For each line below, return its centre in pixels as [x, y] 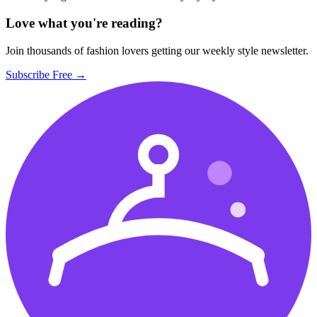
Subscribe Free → [46, 74]
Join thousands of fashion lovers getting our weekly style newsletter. [157, 50]
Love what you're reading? [84, 23]
